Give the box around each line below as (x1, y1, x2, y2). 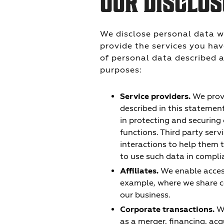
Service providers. (120, 91, 190, 101)
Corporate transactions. (120, 204, 214, 214)
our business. (120, 190, 170, 199)
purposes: (100, 65, 142, 74)
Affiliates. (120, 166, 158, 176)
